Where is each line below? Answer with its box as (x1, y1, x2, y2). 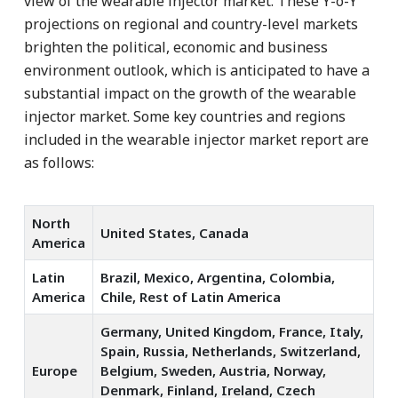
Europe (32, 361, 77, 379)
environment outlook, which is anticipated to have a (24, 60, 370, 80)
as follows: (24, 152, 94, 172)
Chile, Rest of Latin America (100, 287, 281, 306)
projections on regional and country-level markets (24, 13, 358, 34)
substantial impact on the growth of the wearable (24, 83, 356, 103)
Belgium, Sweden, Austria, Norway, (100, 361, 326, 379)
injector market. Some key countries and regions (24, 106, 346, 126)
